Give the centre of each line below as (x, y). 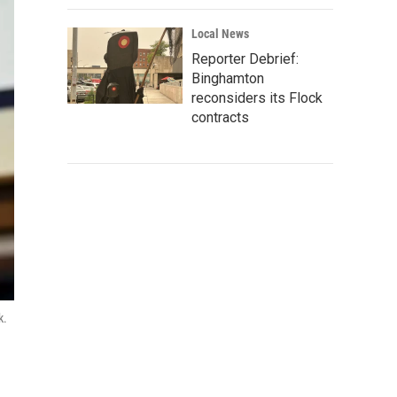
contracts (220, 117)
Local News (220, 34)
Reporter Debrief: (245, 59)
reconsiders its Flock (257, 98)
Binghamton (228, 78)
